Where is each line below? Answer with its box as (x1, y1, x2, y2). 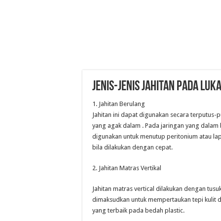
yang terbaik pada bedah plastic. (92, 207, 184, 214)
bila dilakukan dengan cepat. (92, 144, 173, 151)
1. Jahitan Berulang (92, 100, 145, 108)
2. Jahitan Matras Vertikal (92, 164, 161, 172)
